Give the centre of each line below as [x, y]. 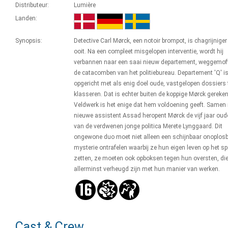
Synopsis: [29, 41]
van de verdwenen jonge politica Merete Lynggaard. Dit [148, 126]
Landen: [26, 18]
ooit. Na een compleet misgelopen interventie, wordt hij [149, 51]
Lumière [85, 5]
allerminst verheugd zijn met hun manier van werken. [147, 169]
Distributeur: [32, 5]
